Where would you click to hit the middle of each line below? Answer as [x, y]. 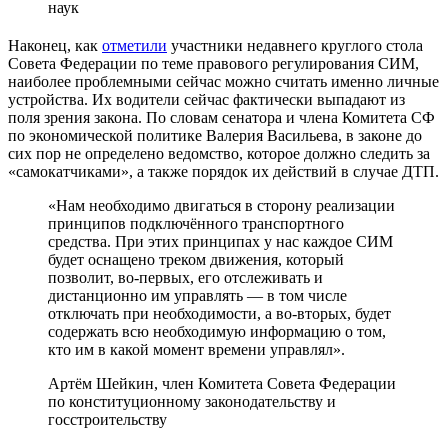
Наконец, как [55, 45]
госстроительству [107, 419]
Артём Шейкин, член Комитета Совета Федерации [222, 383]
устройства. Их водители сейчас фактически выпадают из [206, 99]
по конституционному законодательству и [192, 401]
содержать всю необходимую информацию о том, [217, 331]
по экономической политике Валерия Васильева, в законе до [215, 135]
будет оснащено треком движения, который [196, 259]
